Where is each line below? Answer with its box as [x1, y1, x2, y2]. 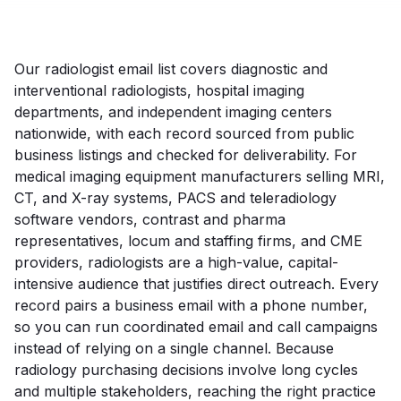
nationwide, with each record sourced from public [14, 124, 354, 142]
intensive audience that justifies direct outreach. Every [14, 275, 379, 293]
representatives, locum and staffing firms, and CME [14, 232, 363, 250]
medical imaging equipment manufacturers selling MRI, [14, 167, 385, 185]
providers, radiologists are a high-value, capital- [14, 253, 338, 271]
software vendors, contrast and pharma [14, 210, 286, 228]
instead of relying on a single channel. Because [14, 339, 334, 357]
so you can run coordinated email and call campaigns [14, 318, 378, 336]
